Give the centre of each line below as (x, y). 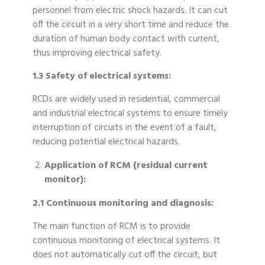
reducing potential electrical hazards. (106, 142)
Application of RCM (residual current (126, 166)
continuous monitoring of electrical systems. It (126, 241)
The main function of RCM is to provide (112, 227)
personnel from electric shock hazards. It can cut (130, 11)
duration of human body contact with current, (126, 39)
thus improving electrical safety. (97, 54)
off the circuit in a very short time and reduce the (131, 25)
